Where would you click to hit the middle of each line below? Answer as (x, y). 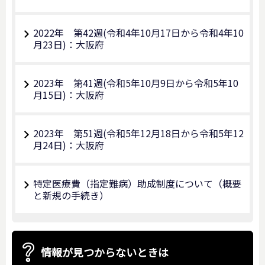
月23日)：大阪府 (69, 45)
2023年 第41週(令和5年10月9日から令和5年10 (136, 83)
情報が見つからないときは (105, 252)
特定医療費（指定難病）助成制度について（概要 (137, 184)
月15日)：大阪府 (69, 95)
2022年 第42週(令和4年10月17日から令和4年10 (138, 33)
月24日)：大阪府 (69, 145)
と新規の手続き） (71, 195)
